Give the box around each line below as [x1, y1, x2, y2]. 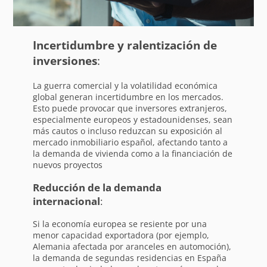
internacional [32, 194, 100, 208]
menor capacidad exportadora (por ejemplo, [32, 229, 209, 241]
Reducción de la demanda [32, 180, 162, 194]
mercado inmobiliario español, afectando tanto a [32, 136, 228, 148]
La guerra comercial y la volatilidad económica [32, 79, 218, 91]
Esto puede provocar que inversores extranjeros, [32, 102, 227, 114]
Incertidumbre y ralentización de [32, 37, 217, 53]
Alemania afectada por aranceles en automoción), [32, 240, 231, 252]
